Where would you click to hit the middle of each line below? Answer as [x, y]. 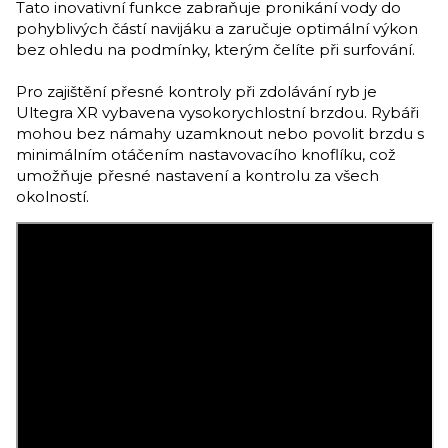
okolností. [52, 196]
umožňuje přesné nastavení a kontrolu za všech [197, 175]
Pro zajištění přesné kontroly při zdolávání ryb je [196, 91]
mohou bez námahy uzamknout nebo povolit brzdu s [220, 133]
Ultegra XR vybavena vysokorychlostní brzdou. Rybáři [217, 112]
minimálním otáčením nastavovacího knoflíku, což [206, 154]
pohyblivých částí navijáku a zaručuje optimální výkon [217, 28]
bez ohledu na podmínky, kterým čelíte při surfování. [215, 49]
